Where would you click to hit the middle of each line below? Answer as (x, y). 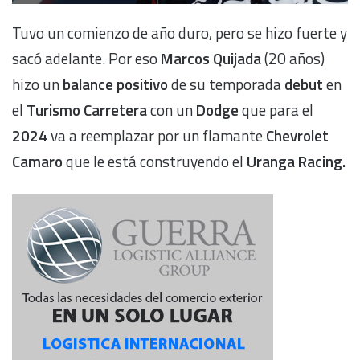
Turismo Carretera (87, 110)
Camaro (39, 162)
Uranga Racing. (296, 162)
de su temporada (226, 84)
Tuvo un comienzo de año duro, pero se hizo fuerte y (180, 33)
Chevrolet (296, 136)
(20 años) (293, 59)
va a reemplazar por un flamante (155, 136)
